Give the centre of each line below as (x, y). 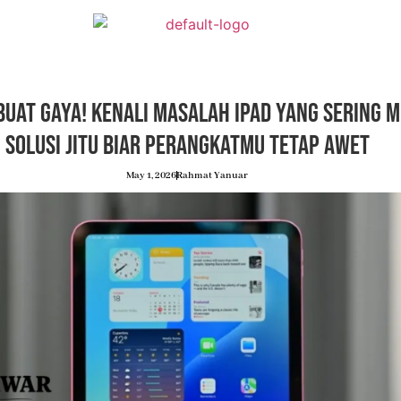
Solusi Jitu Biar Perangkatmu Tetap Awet (187, 146)
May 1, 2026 (152, 175)
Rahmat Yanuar (213, 175)
